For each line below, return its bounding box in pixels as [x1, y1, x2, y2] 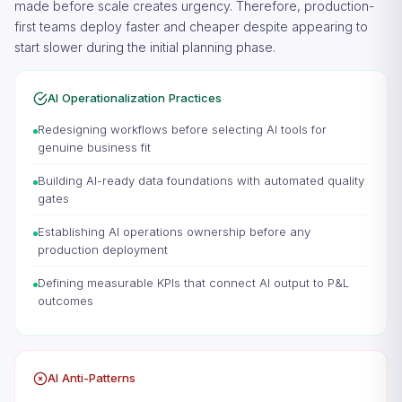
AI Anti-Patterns [48, 371, 135, 385]
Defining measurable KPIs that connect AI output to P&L [38, 275, 349, 290]
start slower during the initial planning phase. [14, 39, 275, 55]
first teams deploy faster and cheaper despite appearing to [14, 19, 368, 34]
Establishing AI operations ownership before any [38, 224, 310, 239]
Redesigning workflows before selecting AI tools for [38, 122, 327, 136]
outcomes [38, 293, 93, 308]
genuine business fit [38, 140, 151, 154]
